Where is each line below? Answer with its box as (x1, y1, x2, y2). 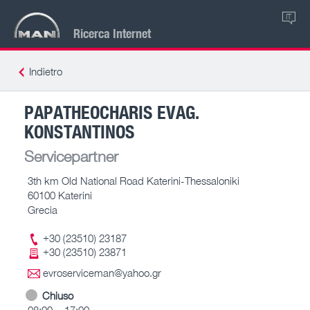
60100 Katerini (28, 188, 92, 201)
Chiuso (42, 289, 73, 302)
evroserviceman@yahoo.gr (43, 266, 161, 279)
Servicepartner (24, 146, 118, 165)
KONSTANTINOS (24, 118, 135, 143)
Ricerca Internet (73, 24, 151, 42)
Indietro (29, 65, 62, 77)
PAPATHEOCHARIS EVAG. (24, 99, 199, 124)
